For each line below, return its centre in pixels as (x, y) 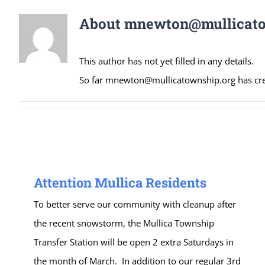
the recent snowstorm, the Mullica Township (124, 223)
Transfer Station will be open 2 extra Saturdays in (134, 242)
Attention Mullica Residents (120, 182)
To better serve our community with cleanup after (135, 204)
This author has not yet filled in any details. (167, 61)
